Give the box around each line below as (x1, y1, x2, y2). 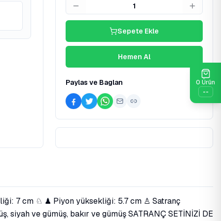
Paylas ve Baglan (66, 78, 123, 87)
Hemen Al (118, 52, 150, 61)
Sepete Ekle (117, 27, 159, 36)
